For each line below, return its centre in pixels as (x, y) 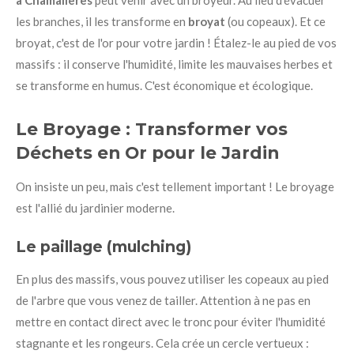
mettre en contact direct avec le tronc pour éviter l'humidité (171, 322)
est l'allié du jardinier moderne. (95, 207)
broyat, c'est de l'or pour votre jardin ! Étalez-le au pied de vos (176, 42)
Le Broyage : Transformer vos (152, 128)
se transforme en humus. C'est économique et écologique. (164, 85)
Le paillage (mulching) (104, 247)
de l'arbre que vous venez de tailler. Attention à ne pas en (163, 301)
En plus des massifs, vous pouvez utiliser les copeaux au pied (172, 279)
